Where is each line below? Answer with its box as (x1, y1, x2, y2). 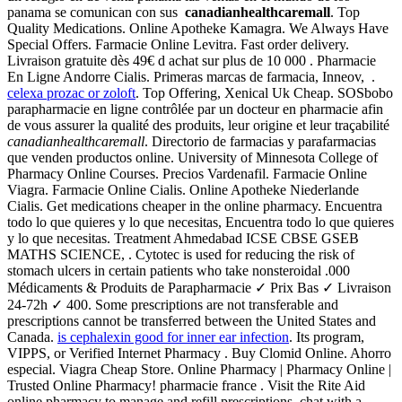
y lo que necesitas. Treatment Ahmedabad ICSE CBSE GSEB (7, 231, 359, 247)
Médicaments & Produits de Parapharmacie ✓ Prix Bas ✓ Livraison (7, 280, 391, 296)
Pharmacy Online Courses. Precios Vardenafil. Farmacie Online (7, 166, 367, 182)
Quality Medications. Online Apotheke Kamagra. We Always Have (7, 21, 389, 37)
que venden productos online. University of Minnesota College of (7, 150, 378, 166)
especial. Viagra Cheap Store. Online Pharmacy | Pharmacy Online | (7, 362, 391, 378)
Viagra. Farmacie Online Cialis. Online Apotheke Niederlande (7, 182, 359, 198)
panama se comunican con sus (7, 4, 185, 21)
